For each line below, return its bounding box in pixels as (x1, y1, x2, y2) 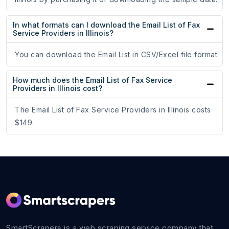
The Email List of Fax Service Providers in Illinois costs (15, 105, 211, 114)
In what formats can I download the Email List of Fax (13, 20, 200, 30)
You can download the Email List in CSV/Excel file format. (15, 50, 219, 59)
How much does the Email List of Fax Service (13, 76, 172, 85)
